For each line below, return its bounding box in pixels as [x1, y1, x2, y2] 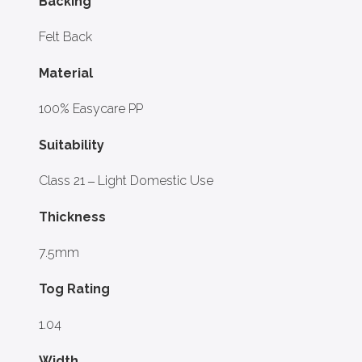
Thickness [39, 210, 106, 224]
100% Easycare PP [39, 102, 143, 116]
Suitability [39, 138, 104, 152]
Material [39, 66, 93, 80]
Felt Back [39, 30, 92, 44]
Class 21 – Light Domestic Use [39, 174, 213, 187]
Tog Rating [39, 282, 110, 296]
